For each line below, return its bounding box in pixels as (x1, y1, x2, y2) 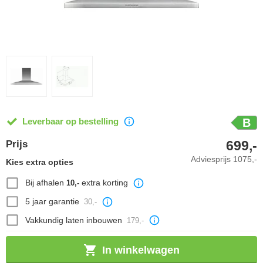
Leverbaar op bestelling (22, 116, 119, 126)
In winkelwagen (102, 244, 180, 256)
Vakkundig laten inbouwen (25, 215, 122, 225)
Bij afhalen (25, 178, 66, 188)
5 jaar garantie (25, 197, 79, 207)
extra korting (79, 178, 128, 188)
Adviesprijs (191, 154, 233, 164)
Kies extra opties (6, 157, 73, 167)
